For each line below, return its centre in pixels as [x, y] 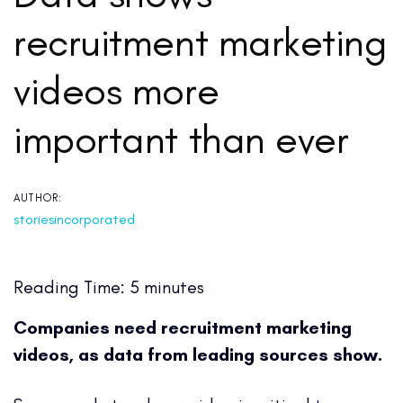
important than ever [181, 139]
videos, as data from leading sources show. [198, 355]
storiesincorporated [74, 219]
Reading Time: [72, 287]
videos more [116, 90]
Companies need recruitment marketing [183, 328]
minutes [174, 287]
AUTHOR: [38, 198]
